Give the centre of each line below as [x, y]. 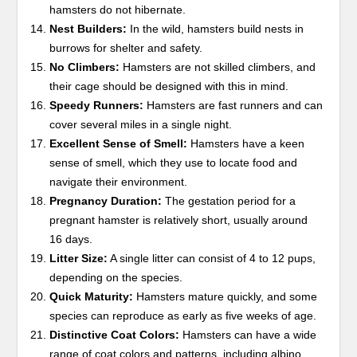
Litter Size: [79, 258]
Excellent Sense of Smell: [119, 143]
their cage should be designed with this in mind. [169, 86]
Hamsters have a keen [246, 143]
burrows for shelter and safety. [126, 47]
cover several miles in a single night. [141, 124]
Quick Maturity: [92, 296]
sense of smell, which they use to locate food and [174, 162]
